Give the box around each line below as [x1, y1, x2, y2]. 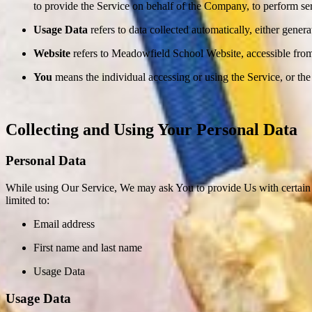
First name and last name [33, 242, 142, 254]
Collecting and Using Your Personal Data [6, 120, 297, 139]
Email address [33, 218, 95, 231]
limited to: [6, 194, 49, 207]
